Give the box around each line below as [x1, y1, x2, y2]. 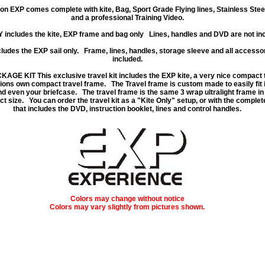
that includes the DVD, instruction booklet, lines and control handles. [13, 105, 241, 113]
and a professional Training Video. [70, 14, 184, 22]
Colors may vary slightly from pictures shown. [50, 203, 205, 211]
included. [112, 55, 143, 63]
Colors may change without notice [70, 195, 185, 203]
